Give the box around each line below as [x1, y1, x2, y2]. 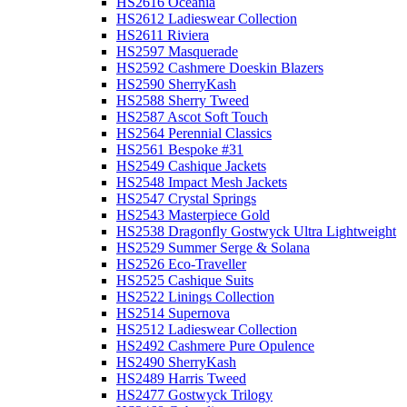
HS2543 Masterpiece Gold [116, 207, 270, 223]
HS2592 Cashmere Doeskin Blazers [116, 60, 323, 76]
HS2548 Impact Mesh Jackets [116, 174, 287, 191]
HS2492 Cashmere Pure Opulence [116, 338, 314, 354]
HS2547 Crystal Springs [116, 191, 256, 207]
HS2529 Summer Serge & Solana [116, 240, 310, 256]
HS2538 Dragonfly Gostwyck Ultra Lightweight [116, 223, 396, 240]
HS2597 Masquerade [116, 44, 238, 60]
